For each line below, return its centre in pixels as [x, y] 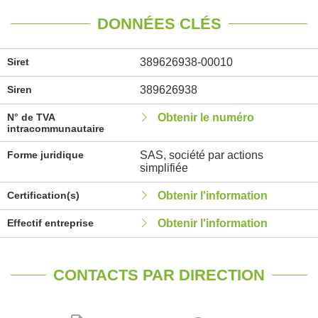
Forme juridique [45, 155]
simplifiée [164, 168]
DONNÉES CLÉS [159, 24]
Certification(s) [43, 195]
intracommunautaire [56, 128]
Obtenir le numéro [205, 117]
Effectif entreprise [50, 223]
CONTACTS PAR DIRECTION [159, 275]
